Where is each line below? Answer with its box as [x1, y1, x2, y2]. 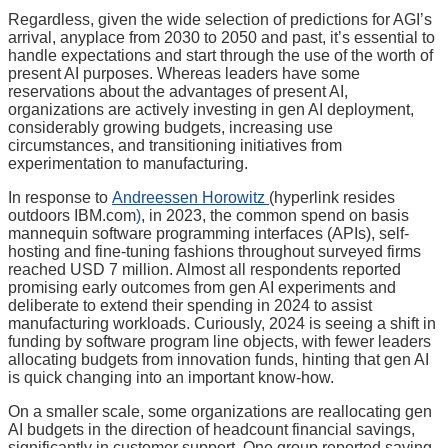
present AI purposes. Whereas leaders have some [8, 64, 360, 82]
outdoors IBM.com [8, 206, 136, 224]
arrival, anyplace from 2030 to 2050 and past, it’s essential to [8, 28, 435, 46]
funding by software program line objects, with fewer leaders [8, 332, 431, 350]
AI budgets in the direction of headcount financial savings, [8, 420, 415, 438]
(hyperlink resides [269, 188, 395, 206]
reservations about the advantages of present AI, [8, 82, 348, 100]
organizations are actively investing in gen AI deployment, [8, 100, 414, 118]
